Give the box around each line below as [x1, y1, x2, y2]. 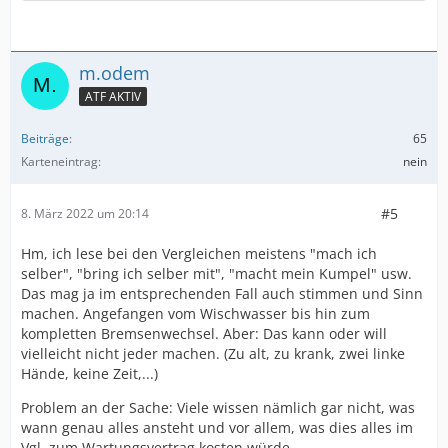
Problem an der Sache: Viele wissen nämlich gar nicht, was [21, 397, 415, 417]
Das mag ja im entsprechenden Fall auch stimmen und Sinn [21, 283, 423, 303]
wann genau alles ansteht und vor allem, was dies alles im [21, 417, 413, 437]
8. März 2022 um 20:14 [21, 205, 149, 223]
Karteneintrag [21, 152, 98, 170]
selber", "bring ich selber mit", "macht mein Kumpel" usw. [21, 263, 412, 283]
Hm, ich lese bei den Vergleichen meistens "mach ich [21, 243, 377, 263]
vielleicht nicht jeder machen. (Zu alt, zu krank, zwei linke [21, 343, 405, 363]
